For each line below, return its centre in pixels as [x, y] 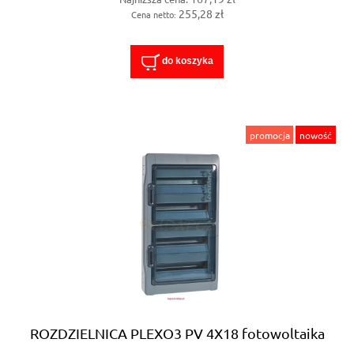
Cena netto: [154, 14]
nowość [316, 135]
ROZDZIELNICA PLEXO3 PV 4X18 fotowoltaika [177, 333]
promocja [269, 135]
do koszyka [187, 61]
